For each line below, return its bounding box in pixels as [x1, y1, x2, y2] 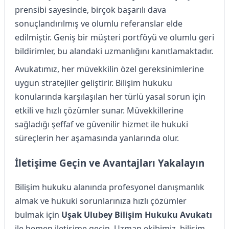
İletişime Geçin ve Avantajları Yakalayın [15, 156, 204, 169]
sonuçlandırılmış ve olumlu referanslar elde [15, 18, 182, 30]
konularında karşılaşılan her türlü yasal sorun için [15, 91, 205, 103]
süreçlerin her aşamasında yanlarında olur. [15, 132, 179, 144]
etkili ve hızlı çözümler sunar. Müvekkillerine [15, 105, 184, 117]
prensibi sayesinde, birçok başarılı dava [15, 4, 166, 16]
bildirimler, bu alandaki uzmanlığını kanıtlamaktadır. [15, 45, 213, 57]
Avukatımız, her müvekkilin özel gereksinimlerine [15, 63, 204, 75]
